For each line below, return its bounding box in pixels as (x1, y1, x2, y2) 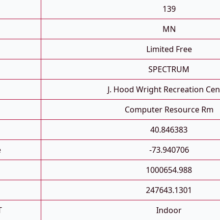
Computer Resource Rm (124, 104, 214, 115)
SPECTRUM (148, 64, 190, 75)
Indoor (156, 205, 182, 216)
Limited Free (146, 44, 192, 55)
